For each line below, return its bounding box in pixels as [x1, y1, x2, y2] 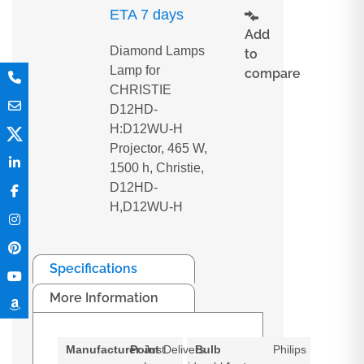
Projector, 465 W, [109, 141, 207, 155]
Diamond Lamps [109, 44, 205, 58]
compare [245, 65, 301, 81]
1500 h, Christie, [109, 161, 204, 175]
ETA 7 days [109, 6, 184, 23]
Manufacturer [66, 343, 140, 356]
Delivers [163, 343, 206, 356]
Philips [272, 343, 306, 356]
